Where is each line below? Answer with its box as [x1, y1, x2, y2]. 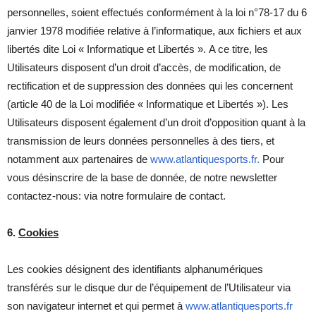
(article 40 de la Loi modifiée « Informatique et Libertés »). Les [7, 97, 288, 110]
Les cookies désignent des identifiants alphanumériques [7, 262, 263, 275]
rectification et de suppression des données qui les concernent [7, 79, 293, 92]
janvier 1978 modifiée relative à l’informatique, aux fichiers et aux [7, 24, 302, 37]
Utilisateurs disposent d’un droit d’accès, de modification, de [7, 61, 281, 73]
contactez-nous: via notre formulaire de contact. [7, 189, 226, 202]
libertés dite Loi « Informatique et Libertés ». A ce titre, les [7, 42, 268, 55]
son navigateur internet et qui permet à [7, 299, 186, 312]
